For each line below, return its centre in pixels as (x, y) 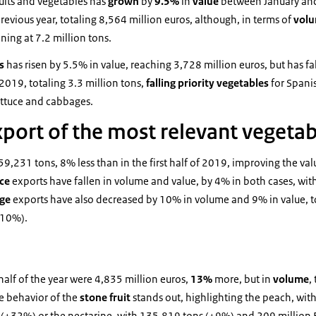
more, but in (243, 279)
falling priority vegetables (208, 83)
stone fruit (106, 297)
